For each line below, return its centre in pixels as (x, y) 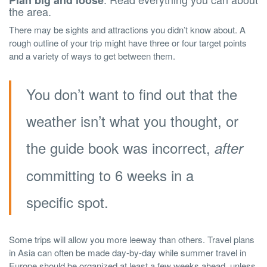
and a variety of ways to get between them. (92, 56)
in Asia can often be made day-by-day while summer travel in (128, 253)
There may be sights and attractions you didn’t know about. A (127, 30)
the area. (30, 12)
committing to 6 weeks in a (110, 175)
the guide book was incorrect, (120, 148)
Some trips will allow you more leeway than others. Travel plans (132, 240)
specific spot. (67, 202)
